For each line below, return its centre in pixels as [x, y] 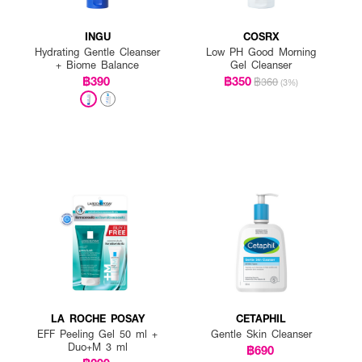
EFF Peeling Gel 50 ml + [98, 334]
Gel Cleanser [261, 64]
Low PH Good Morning [261, 51]
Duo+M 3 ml [97, 347]
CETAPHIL [261, 318]
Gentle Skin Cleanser [261, 334]
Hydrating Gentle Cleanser [98, 51]
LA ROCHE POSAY [97, 318]
